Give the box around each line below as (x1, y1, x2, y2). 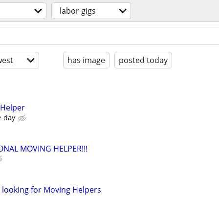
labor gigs (60, 5, 96, 16)
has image (67, 55, 105, 66)
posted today (119, 55, 168, 66)
